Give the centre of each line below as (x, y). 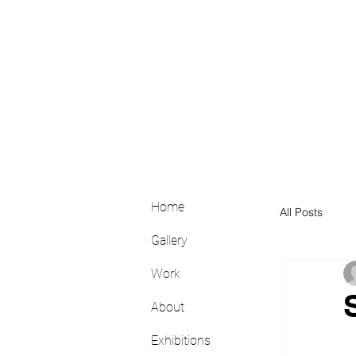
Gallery (169, 240)
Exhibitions (181, 341)
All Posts (301, 212)
